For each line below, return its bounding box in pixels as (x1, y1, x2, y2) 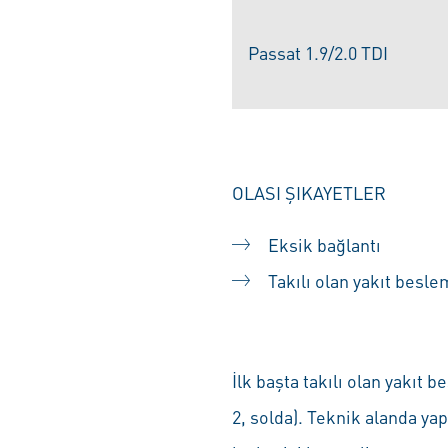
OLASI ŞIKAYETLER (232, 181, 386, 204)
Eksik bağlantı (268, 233, 381, 256)
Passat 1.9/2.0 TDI (248, 41, 388, 64)
